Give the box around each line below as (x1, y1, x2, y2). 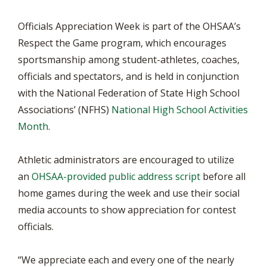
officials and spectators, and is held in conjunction (18, 70, 239, 83)
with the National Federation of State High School (18, 86, 240, 100)
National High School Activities (111, 103, 248, 116)
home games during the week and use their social (18, 187, 240, 200)
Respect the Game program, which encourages (18, 36, 226, 49)
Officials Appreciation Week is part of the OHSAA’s (18, 20, 241, 33)
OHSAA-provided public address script (32, 170, 200, 183)
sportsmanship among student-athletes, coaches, (18, 53, 240, 66)
